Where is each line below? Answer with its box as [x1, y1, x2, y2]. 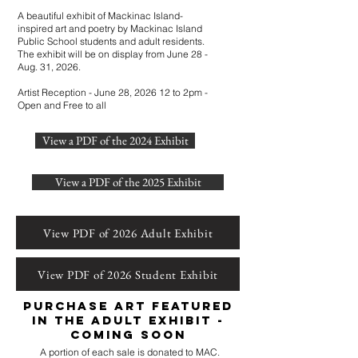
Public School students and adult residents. [18, 35, 205, 47]
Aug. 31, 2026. [18, 61, 81, 73]
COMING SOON [70, 327, 186, 342]
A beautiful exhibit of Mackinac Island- [18, 10, 183, 22]
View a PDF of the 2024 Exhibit [42, 133, 189, 148]
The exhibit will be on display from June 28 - [18, 48, 208, 60]
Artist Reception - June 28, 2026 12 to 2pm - [18, 86, 208, 98]
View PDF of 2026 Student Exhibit [38, 266, 218, 282]
